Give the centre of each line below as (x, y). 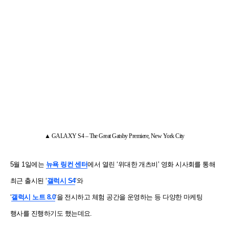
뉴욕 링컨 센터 (67, 164)
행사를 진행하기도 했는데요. (52, 213)
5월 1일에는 (28, 164)
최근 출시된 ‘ (29, 180)
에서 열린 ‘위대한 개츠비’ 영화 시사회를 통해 (152, 164)
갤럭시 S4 (61, 180)
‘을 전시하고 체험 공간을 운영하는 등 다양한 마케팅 (129, 197)
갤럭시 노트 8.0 (33, 197)
